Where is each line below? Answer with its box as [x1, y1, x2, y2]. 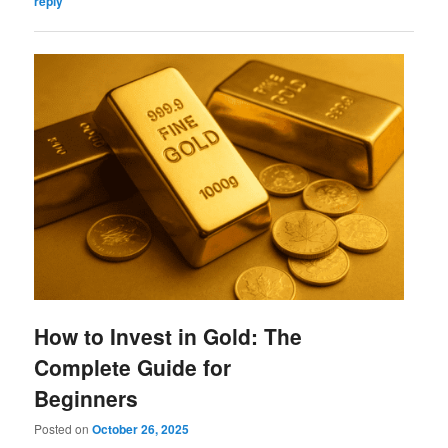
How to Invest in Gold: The [34, 320, 303, 351]
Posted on [34, 419, 93, 437]
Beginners [34, 382, 139, 413]
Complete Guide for [34, 351, 232, 382]
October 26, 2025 [92, 419, 190, 438]
